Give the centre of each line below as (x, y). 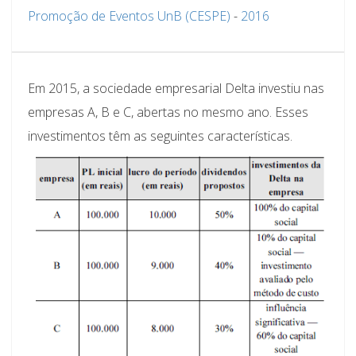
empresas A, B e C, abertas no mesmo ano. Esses (168, 112)
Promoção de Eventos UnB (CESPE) (129, 15)
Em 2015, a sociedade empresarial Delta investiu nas (176, 88)
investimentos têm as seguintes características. (160, 135)
